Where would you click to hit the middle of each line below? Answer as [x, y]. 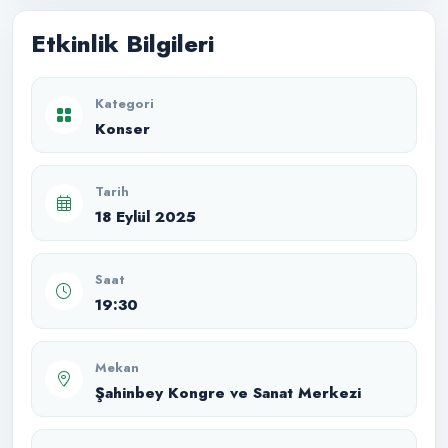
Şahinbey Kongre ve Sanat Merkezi [228, 392]
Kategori [124, 103]
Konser [122, 128]
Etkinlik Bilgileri [122, 43]
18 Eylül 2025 [145, 216]
